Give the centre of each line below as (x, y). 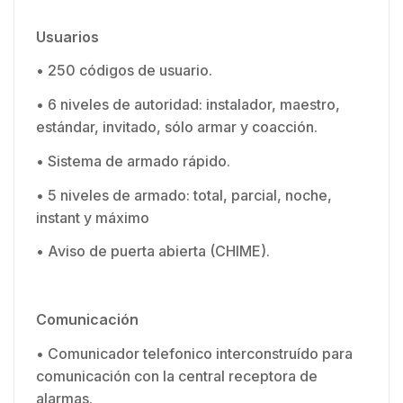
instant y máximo (93, 217)
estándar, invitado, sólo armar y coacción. (177, 127)
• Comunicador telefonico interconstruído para (194, 353)
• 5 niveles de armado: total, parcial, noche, (184, 195)
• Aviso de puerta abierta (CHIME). (153, 251)
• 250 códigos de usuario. (124, 71)
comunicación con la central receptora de (177, 376)
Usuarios (67, 36)
